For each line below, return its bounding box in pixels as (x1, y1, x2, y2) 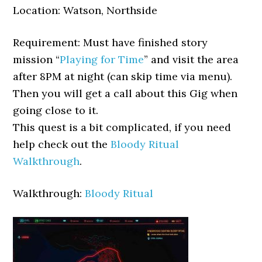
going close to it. (13, 104, 99, 117)
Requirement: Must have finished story (13, 36, 208, 49)
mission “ (13, 53, 60, 66)
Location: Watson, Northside (13, 4, 158, 17)
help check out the (13, 137, 111, 151)
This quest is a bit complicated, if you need (13, 120, 232, 134)
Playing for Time (60, 53, 144, 66)
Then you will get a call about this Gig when (13, 87, 238, 100)
